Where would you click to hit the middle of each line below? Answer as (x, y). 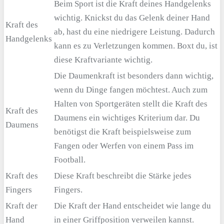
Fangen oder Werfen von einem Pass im (124, 145)
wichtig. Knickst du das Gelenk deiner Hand (132, 17)
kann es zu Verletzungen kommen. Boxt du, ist (136, 45)
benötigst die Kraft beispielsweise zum (122, 131)
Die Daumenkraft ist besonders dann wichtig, (134, 75)
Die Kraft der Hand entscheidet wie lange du (132, 205)
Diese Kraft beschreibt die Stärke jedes (123, 175)
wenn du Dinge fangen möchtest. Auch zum (131, 89)
